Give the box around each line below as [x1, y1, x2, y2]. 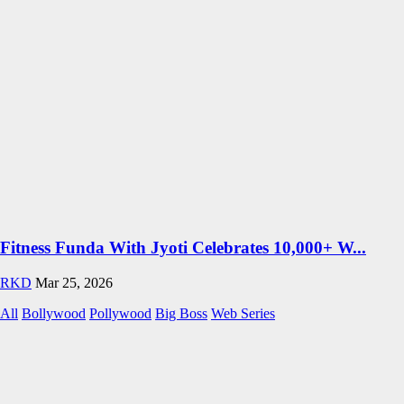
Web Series [211, 305, 275, 321]
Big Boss [155, 305, 207, 321]
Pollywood [89, 305, 151, 321]
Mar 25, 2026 [35, 274, 113, 290]
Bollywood [22, 305, 86, 321]
